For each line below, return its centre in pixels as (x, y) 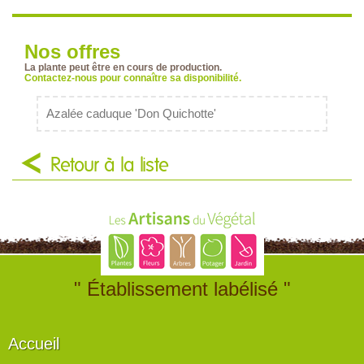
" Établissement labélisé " (182, 289)
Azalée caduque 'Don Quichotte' (131, 114)
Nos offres (72, 52)
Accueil (34, 344)
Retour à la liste (110, 166)
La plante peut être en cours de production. (123, 68)
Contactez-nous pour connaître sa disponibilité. (133, 78)
